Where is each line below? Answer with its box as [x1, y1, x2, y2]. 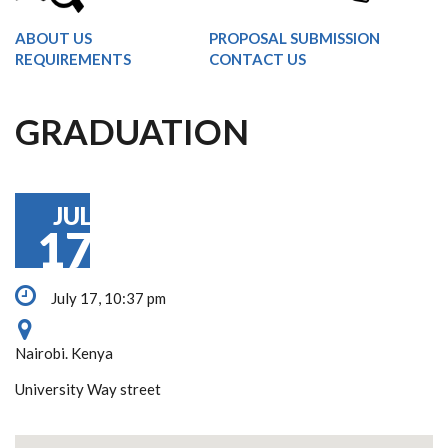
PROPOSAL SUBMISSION [209, 29, 380, 47]
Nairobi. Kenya [15, 344, 113, 362]
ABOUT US [15, 29, 92, 47]
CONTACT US [209, 50, 306, 68]
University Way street [15, 380, 161, 398]
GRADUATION [15, 110, 249, 152]
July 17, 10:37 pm [48, 289, 166, 307]
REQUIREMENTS [15, 50, 131, 68]
